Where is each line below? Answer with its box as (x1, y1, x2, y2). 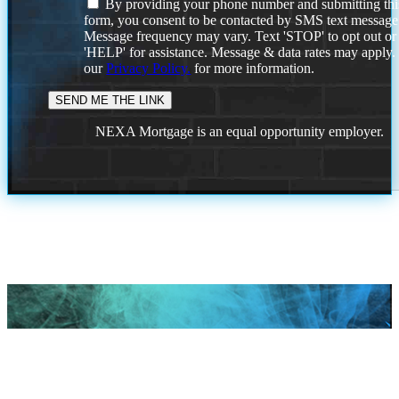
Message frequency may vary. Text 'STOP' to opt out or (84, 28, 397, 44)
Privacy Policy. (106, 60, 191, 76)
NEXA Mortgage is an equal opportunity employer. (95, 123, 385, 139)
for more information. (191, 60, 315, 76)
